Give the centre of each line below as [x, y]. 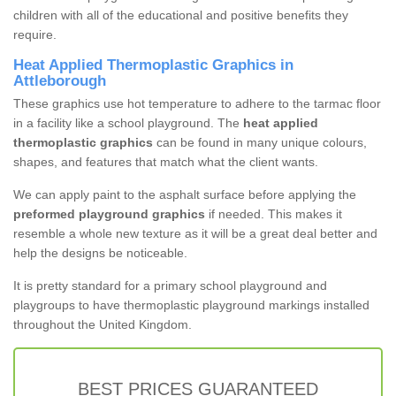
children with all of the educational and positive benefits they [181, 15]
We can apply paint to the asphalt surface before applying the [185, 195]
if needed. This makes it [274, 214]
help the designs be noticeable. [100, 253]
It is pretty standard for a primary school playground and [170, 286]
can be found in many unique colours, [260, 143]
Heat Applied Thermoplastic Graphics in [153, 65]
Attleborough [60, 81]
